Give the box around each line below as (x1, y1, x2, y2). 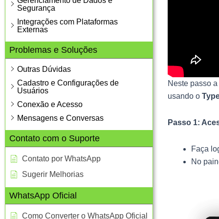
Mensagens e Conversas (17, 113, 104, 122)
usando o (167, 91, 202, 100)
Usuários (17, 86, 48, 95)
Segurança (17, 3, 55, 12)
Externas (17, 25, 48, 34)
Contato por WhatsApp (22, 154, 101, 163)
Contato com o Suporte (9, 133, 100, 143)
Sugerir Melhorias (22, 170, 84, 178)
